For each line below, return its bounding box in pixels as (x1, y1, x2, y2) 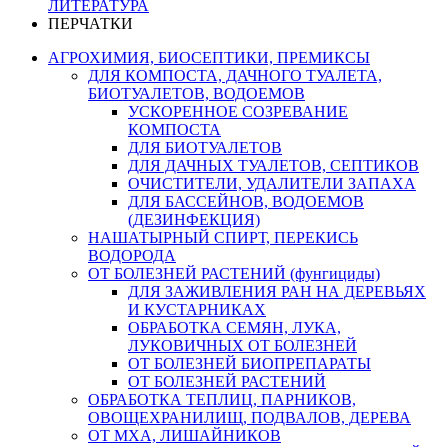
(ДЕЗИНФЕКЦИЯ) (128, 211, 260, 228)
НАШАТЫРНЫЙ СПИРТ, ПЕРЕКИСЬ (88, 229, 358, 246)
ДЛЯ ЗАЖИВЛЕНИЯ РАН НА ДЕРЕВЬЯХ (128, 283, 426, 300)
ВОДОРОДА (88, 247, 176, 264)
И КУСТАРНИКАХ (128, 301, 266, 318)
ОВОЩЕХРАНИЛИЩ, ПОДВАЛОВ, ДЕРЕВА (88, 409, 411, 426)
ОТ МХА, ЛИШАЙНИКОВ (88, 427, 281, 444)
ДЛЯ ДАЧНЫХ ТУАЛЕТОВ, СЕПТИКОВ (128, 157, 419, 174)
